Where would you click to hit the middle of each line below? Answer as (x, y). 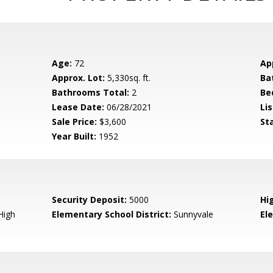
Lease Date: (78, 107)
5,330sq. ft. (128, 78)
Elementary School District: (112, 214)
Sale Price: (75, 122)
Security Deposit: (90, 200)
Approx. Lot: (79, 78)
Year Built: (74, 136)
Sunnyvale (193, 214)
